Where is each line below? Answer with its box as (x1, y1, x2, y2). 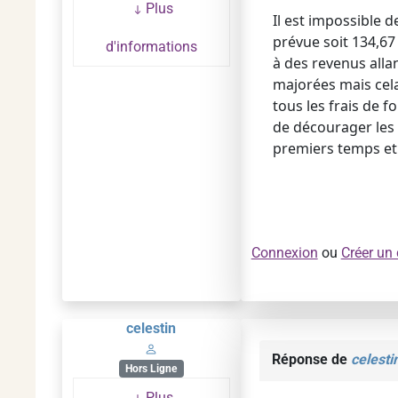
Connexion (251, 244, 318, 261)
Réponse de (271, 351, 351, 368)
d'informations (105, 38, 197, 56)
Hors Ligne (125, 362, 178, 375)
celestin (126, 320, 177, 337)
